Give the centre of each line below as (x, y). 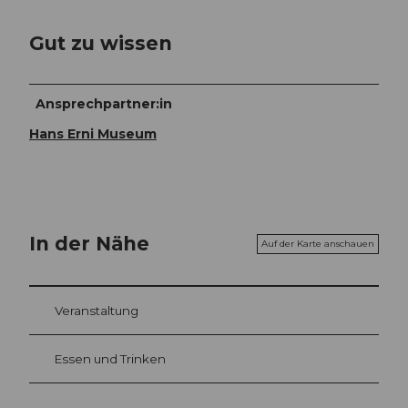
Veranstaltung (97, 310)
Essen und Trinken (110, 358)
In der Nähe (89, 244)
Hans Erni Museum (93, 134)
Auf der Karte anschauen (318, 243)
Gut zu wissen (101, 42)
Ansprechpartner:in (104, 104)
